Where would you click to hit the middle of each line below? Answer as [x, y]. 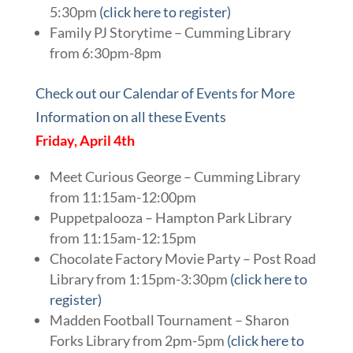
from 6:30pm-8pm [105, 52]
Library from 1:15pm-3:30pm [139, 279]
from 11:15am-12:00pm [123, 197]
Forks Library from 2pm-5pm [138, 340]
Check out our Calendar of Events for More [165, 93]
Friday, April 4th [85, 140]
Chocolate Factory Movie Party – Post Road [182, 258]
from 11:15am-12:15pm [123, 238]
